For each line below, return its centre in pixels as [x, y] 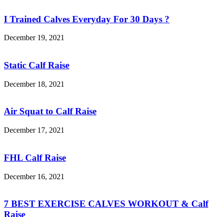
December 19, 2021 [34, 38]
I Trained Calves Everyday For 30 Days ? [87, 19]
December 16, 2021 [34, 176]
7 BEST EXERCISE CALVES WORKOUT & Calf [106, 204]
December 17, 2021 [34, 130]
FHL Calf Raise [35, 157]
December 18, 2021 [34, 84]
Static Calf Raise [37, 65]
